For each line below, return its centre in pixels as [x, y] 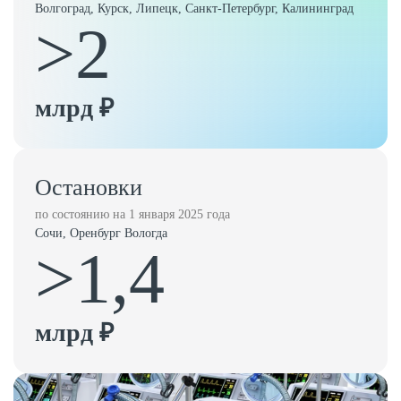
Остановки [89, 188]
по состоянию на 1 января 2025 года [132, 214]
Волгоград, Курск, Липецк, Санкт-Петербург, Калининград [194, 9]
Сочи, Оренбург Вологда [101, 233]
